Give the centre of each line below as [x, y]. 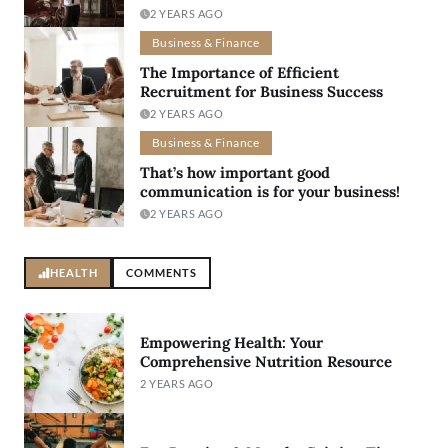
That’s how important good [235, 173]
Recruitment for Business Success [261, 92]
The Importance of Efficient [239, 73]
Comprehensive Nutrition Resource [266, 362]
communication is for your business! [270, 192]
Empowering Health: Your [231, 343]
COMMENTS [161, 272]
